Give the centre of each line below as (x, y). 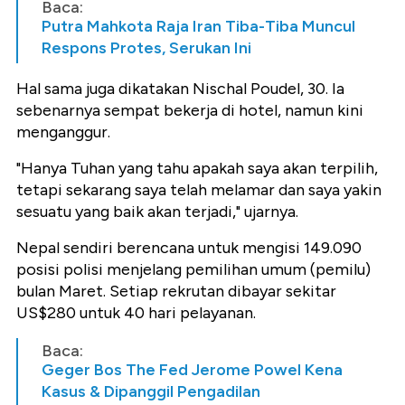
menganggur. (63, 132)
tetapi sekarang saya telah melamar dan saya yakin (199, 189)
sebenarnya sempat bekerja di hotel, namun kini (190, 110)
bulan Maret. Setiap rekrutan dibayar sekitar (176, 291)
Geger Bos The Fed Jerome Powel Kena (192, 369)
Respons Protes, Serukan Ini (146, 47)
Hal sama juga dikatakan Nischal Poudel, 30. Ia (180, 88)
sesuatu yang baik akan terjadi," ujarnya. (157, 211)
